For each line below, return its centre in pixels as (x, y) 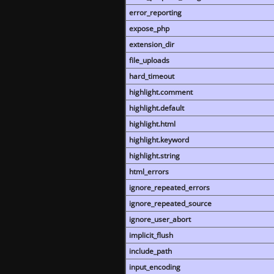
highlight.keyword (159, 140)
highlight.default (157, 108)
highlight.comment (161, 92)
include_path (150, 251)
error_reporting (155, 13)
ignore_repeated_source (170, 203)
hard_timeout (152, 76)
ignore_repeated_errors (169, 187)
